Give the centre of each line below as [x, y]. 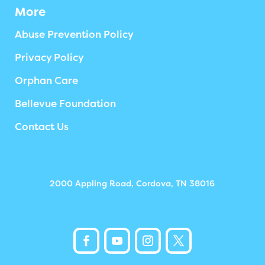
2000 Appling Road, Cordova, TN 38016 [132, 183]
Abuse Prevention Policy [74, 35]
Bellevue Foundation [65, 104]
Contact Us [42, 127]
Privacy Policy [49, 58]
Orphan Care [46, 81]
